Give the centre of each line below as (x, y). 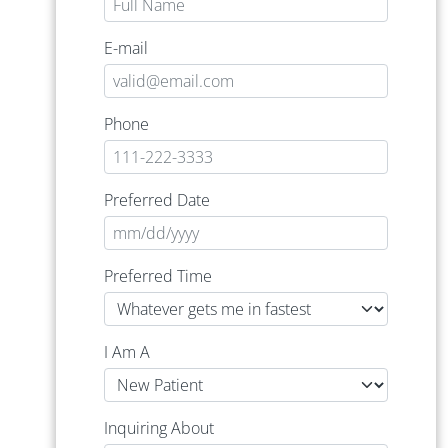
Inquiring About (159, 428)
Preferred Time (158, 276)
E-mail (126, 48)
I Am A (127, 352)
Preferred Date (157, 200)
